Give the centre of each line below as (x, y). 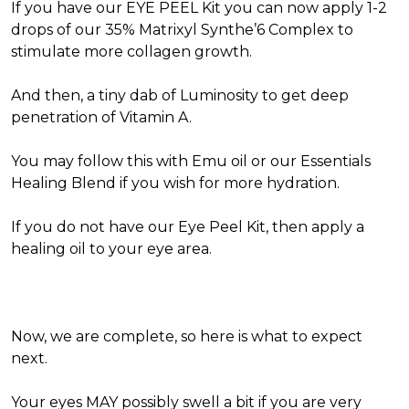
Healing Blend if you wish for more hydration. (179, 183)
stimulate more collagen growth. (133, 52)
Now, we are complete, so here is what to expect (187, 336)
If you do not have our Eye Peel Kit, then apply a (188, 227)
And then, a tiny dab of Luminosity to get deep (180, 95)
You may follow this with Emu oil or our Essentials (191, 161)
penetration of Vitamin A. (105, 117)
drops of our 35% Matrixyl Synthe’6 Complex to (182, 30)
